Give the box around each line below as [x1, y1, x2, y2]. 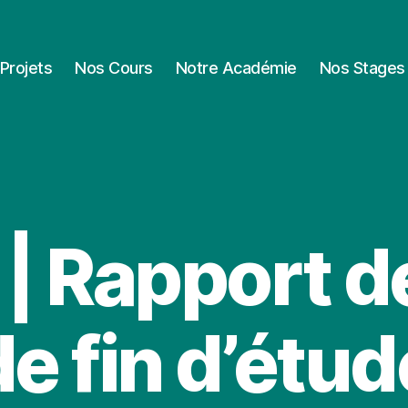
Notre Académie [175, 57, 297, 77]
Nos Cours [75, 57, 153, 77]
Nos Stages [319, 57, 405, 77]
